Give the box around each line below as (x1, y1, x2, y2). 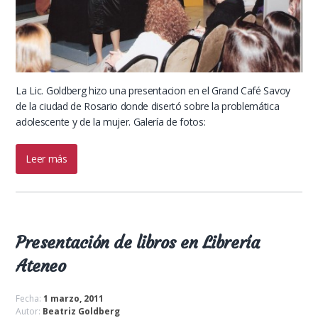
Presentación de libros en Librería (16, 232, 260, 254)
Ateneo (16, 256, 66, 278)
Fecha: (16, 292, 44, 305)
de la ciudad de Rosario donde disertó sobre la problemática (16, 99, 280, 114)
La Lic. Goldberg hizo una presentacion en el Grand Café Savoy (16, 84, 290, 98)
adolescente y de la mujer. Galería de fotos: (16, 115, 206, 129)
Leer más (26, 152, 67, 166)
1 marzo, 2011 (43, 292, 104, 305)
